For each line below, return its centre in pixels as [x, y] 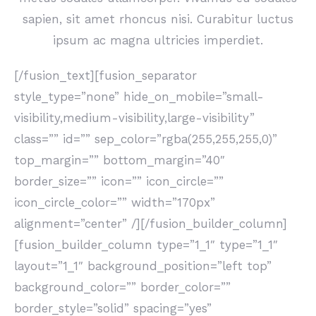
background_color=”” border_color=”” [122, 287]
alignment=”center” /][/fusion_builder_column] [151, 224]
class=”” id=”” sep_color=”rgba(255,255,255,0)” [146, 139]
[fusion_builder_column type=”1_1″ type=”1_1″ [146, 245]
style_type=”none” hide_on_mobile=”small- [139, 97]
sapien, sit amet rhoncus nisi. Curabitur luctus [158, 19]
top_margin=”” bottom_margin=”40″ [120, 160]
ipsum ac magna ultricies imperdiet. [158, 40]
